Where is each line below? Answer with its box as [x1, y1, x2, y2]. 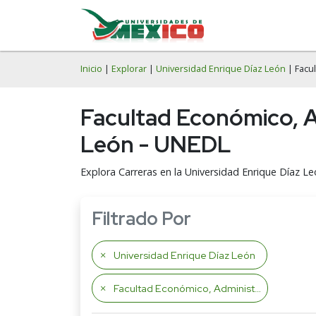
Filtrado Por [92, 207, 191, 231]
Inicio [80, 63, 102, 75]
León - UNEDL [80, 129, 231, 159]
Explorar [111, 63, 147, 75]
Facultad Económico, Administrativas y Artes [114, 281, 255, 295]
